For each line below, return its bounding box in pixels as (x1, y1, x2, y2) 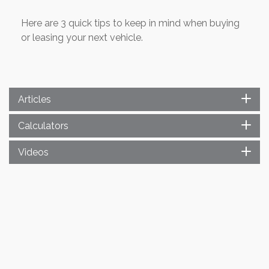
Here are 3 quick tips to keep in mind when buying (21, 17, 240, 29)
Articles (18, 94, 51, 106)
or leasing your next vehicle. (21, 32, 143, 44)
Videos (18, 147, 49, 159)
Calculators (18, 120, 68, 132)
